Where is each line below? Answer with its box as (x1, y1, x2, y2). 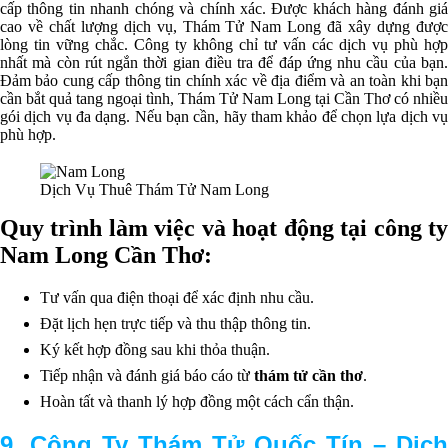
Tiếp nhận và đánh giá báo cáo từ (40, 366, 254, 384)
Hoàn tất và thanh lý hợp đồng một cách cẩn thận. (40, 392, 354, 410)
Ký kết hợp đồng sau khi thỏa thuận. (40, 340, 270, 358)
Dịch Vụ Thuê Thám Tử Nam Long (40, 181, 269, 199)
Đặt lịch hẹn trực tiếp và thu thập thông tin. (40, 314, 311, 332)
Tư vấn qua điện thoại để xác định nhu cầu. (40, 288, 314, 306)
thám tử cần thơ (254, 366, 363, 384)
